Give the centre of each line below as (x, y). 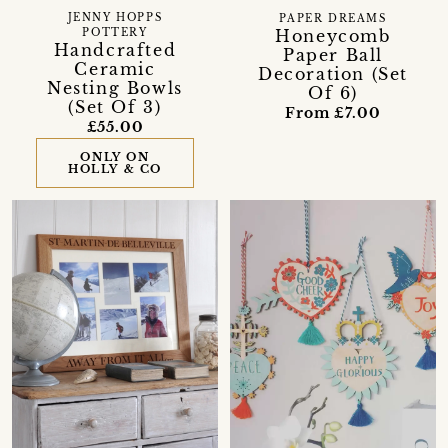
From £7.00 (333, 112)
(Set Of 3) (115, 107)
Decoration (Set (332, 73)
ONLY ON (115, 157)
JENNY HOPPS (115, 18)
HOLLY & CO (114, 169)
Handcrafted (115, 50)
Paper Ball (332, 54)
